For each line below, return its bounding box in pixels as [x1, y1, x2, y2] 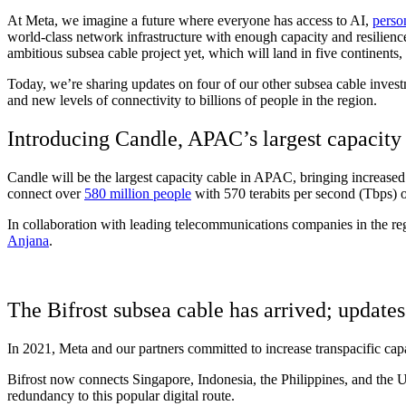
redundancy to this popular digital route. [7, 387, 235, 403]
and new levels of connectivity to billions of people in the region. [7, 92, 377, 108]
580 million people [84, 185, 191, 201]
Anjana [7, 232, 49, 248]
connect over [7, 185, 84, 201]
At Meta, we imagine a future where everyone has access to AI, [7, 12, 372, 28]
